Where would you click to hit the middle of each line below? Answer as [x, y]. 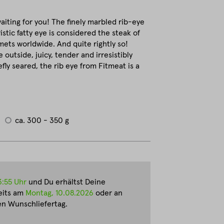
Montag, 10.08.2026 [59, 193]
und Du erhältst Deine [66, 182]
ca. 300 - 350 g [42, 120]
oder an [108, 193]
